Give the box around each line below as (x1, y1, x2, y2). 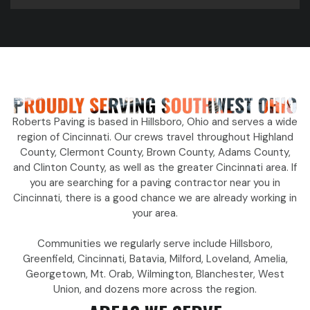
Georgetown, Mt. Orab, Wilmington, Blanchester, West (26, 267, 284, 282)
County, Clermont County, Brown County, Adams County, (19, 145, 291, 160)
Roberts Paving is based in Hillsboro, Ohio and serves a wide (12, 115, 298, 129)
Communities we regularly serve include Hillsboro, (37, 237, 273, 251)
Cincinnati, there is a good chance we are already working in (13, 191, 297, 206)
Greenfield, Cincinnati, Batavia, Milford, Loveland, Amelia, (22, 252, 288, 266)
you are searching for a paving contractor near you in (30, 176, 280, 190)
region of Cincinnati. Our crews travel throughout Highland (17, 130, 293, 145)
